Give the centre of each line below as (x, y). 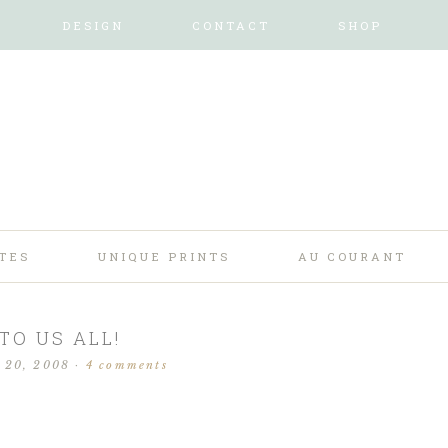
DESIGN (93, 25)
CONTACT (231, 25)
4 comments (126, 365)
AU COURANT (352, 256)
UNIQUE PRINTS (164, 256)
